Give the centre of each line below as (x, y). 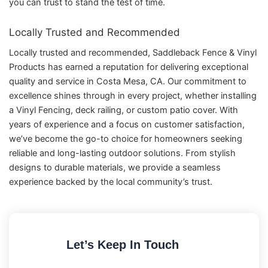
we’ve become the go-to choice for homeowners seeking (126, 138)
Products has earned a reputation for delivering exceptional (129, 67)
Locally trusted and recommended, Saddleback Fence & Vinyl (133, 52)
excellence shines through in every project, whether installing (133, 95)
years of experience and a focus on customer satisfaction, (127, 124)
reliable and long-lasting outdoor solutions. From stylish (122, 153)
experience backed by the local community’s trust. (111, 182)
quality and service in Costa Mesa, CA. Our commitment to (128, 81)
